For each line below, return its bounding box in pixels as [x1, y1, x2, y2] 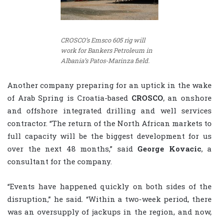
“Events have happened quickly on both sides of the [7, 181, 212, 192]
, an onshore [163, 93, 212, 103]
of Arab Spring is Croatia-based [7, 93, 131, 103]
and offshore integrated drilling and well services [7, 106, 212, 116]
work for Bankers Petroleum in [61, 45, 153, 55]
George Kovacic [137, 144, 201, 154]
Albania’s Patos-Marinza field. [61, 56, 150, 65]
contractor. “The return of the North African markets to [7, 118, 212, 129]
